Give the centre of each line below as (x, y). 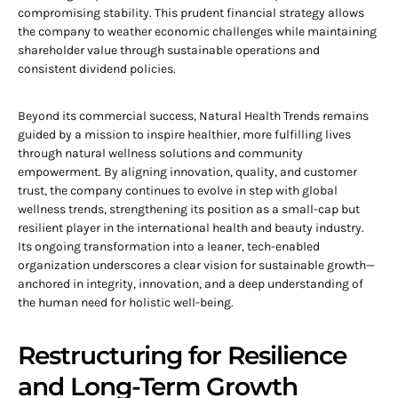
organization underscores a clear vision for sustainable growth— (196, 265)
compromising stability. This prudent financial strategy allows (191, 13)
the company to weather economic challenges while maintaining (197, 32)
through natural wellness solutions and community (160, 153)
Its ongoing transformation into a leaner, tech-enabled (169, 247)
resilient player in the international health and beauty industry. (191, 228)
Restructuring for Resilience (182, 355)
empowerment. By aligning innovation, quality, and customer (187, 172)
